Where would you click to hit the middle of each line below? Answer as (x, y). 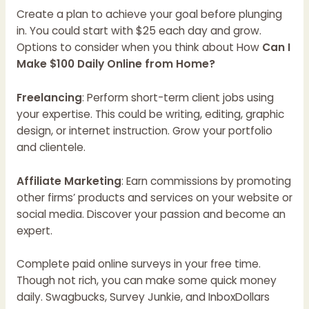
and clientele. (51, 147)
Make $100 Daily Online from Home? (116, 64)
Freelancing (49, 97)
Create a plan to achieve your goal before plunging (149, 14)
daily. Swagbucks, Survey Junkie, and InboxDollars (143, 297)
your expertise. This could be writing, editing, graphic (150, 114)
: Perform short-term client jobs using (178, 97)
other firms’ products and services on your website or (154, 197)
